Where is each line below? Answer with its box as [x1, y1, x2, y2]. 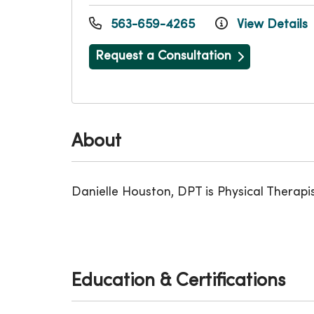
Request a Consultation [95, 50, 231, 62]
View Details [233, 19, 308, 31]
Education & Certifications [71, 273, 285, 290]
